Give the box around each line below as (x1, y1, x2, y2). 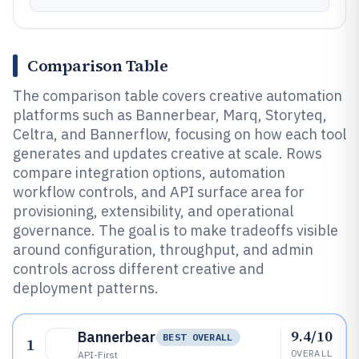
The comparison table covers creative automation (13, 87, 342, 105)
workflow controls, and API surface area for (13, 183, 305, 201)
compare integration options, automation (13, 163, 285, 182)
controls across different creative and (13, 260, 264, 278)
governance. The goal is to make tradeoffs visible (13, 221, 338, 240)
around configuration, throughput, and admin (13, 240, 313, 259)
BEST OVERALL (163, 331, 233, 343)
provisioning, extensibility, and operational (13, 202, 293, 220)
